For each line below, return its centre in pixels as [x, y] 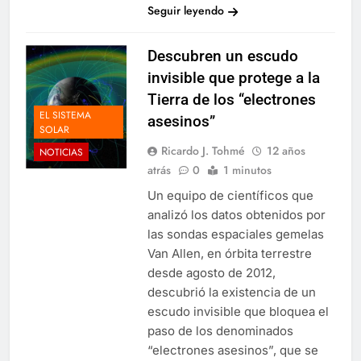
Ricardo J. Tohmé [203, 151]
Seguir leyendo [185, 11]
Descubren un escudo [222, 56]
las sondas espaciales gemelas [235, 234]
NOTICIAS [61, 152]
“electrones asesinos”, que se [232, 351]
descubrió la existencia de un [231, 293]
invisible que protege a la [233, 78]
